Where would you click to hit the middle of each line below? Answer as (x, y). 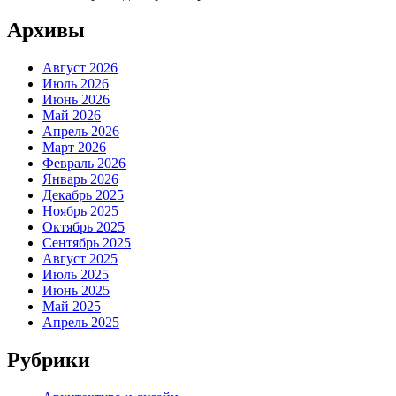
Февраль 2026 (84, 164)
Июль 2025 (76, 275)
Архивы (46, 30)
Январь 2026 (80, 179)
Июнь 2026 (76, 100)
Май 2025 (72, 307)
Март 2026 (74, 148)
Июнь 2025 (76, 291)
